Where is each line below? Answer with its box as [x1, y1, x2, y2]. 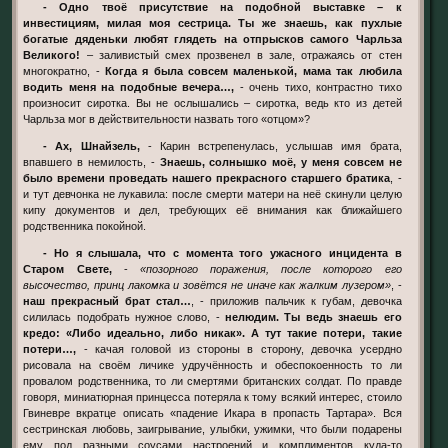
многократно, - [23, 64, 100, 77]
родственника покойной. [23, 219, 147, 232]
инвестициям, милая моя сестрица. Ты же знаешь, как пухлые [23, 16, 402, 29]
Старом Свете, [23, 263, 124, 276]
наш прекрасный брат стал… [23, 295, 192, 308]
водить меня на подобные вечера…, [23, 80, 235, 93]
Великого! [23, 48, 87, 61]
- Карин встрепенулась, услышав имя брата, [147, 139, 402, 152]
